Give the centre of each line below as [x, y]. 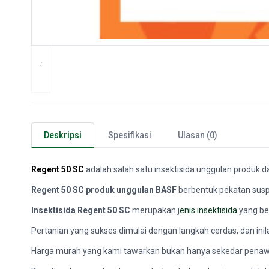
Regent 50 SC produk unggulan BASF [105, 190]
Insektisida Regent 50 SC [81, 210]
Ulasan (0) [198, 135]
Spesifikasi [130, 135]
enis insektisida [208, 210]
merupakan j [155, 210]
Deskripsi [63, 135]
